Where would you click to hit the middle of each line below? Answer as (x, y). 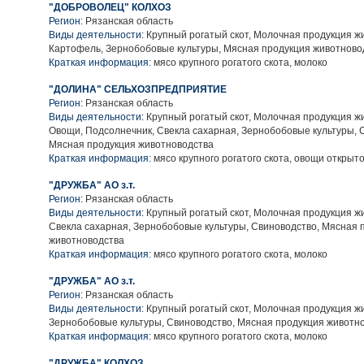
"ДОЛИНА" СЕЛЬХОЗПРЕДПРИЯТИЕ (138, 89)
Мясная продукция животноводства (131, 145)
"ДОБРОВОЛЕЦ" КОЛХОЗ (110, 7)
